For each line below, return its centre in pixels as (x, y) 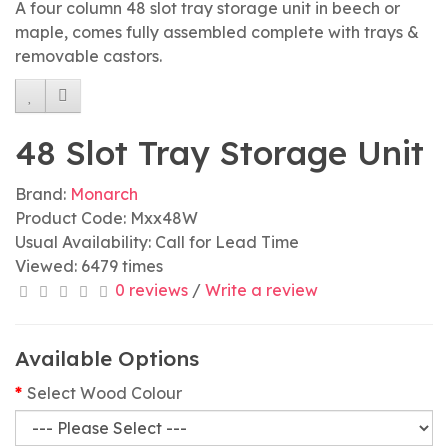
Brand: (42, 194)
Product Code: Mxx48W (106, 218)
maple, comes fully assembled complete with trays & (217, 32)
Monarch (104, 194)
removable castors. (88, 56)
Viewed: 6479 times (89, 266)
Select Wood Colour (104, 393)
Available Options (107, 358)
